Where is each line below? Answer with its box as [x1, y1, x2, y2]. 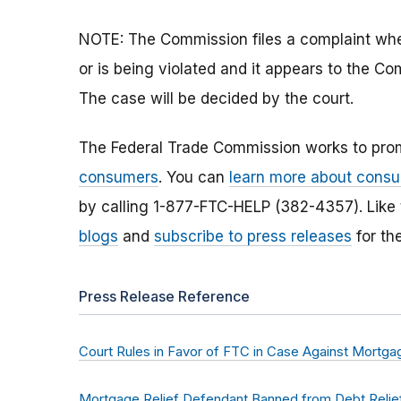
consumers [79, 168, 158, 187]
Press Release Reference [79, 287, 250, 306]
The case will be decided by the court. [79, 90, 354, 108]
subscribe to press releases [154, 227, 352, 246]
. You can [158, 168, 229, 187]
